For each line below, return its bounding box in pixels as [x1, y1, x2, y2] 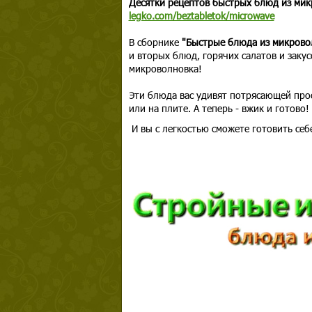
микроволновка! [128, 62, 202, 75]
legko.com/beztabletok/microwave [128, 9, 274, 22]
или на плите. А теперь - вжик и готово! [128, 102, 309, 115]
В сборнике [128, 36, 182, 49]
